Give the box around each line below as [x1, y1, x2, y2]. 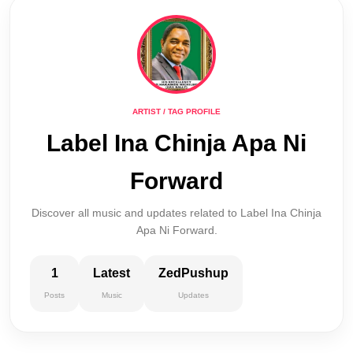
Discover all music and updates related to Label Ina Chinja [32, 206, 321, 219]
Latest [93, 266, 130, 280]
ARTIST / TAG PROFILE [132, 107, 221, 116]
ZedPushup [158, 266, 229, 280]
